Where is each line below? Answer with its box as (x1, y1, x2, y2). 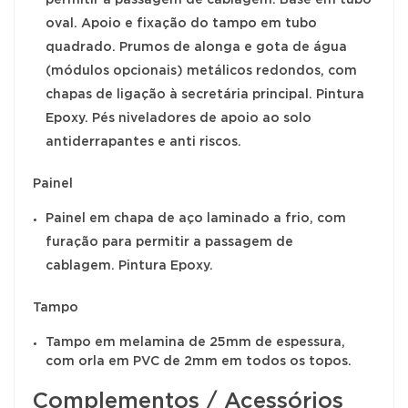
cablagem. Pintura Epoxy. (46, 260, 213, 271)
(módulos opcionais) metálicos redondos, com (46, 65, 357, 76)
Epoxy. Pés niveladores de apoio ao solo (46, 112, 311, 124)
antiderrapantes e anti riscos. (46, 136, 241, 148)
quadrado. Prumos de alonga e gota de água (46, 41, 347, 53)
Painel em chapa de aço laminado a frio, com (46, 212, 346, 224)
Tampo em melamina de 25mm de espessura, (46, 336, 345, 348)
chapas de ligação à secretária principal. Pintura (46, 88, 364, 100)
